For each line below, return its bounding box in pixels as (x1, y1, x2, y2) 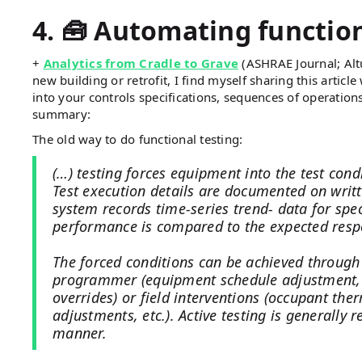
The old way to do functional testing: (32, 130, 243, 147)
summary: (32, 105, 90, 122)
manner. (53, 322, 107, 343)
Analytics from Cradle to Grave (43, 54, 238, 71)
